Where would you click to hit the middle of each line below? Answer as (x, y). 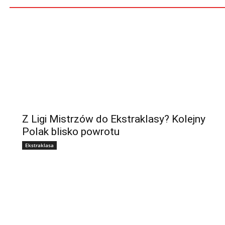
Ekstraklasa (39, 145)
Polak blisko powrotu (71, 131)
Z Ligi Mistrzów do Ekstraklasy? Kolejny (114, 119)
